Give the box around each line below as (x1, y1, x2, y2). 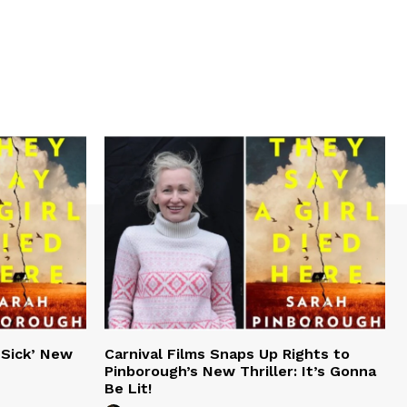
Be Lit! (104, 379, 152, 397)
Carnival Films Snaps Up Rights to (104, 344, 350, 362)
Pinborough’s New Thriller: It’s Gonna (104, 362, 376, 380)
